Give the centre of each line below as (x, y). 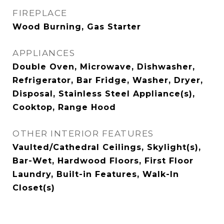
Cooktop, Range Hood (64, 107)
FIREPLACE (40, 13)
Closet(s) (34, 188)
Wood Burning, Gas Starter (77, 27)
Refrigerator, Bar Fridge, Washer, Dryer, (108, 80)
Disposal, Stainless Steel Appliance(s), (104, 94)
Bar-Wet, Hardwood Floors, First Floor (103, 161)
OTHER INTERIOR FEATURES (83, 133)
